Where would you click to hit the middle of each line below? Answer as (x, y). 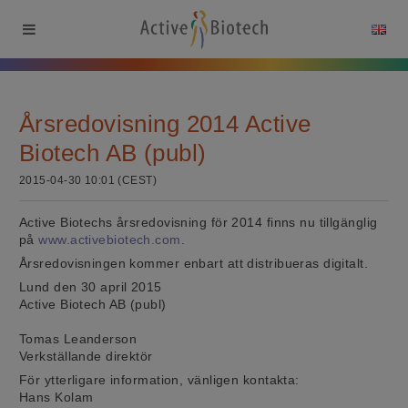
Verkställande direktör (86, 356)
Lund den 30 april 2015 (91, 286)
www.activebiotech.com (110, 239)
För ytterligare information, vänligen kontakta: (159, 379)
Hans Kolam (56, 397)
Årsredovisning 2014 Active (165, 124)
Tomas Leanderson (78, 338)
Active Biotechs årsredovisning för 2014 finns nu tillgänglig (199, 222)
